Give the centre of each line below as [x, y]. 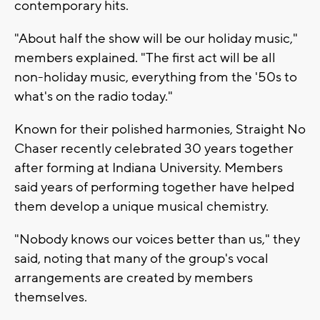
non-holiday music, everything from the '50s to [156, 77]
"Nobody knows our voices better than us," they [157, 239]
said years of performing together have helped [154, 187]
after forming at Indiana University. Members [149, 167]
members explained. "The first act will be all [145, 57]
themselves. [51, 297]
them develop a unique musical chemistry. [141, 206]
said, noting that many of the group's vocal [141, 258]
